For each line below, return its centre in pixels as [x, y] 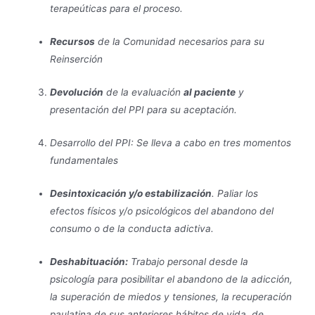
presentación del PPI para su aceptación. [144, 110]
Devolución [77, 92]
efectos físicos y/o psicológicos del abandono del [162, 211]
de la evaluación [144, 92]
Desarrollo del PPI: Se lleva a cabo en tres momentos [171, 143]
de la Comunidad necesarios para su [180, 42]
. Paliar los [235, 193]
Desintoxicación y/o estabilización [131, 193]
